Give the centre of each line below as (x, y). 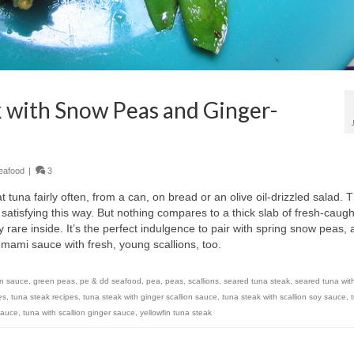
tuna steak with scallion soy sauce (284, 297)
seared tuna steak (257, 281)
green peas (54, 281)
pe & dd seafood (111, 281)
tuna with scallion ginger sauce (79, 313)
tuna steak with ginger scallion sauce (150, 297)
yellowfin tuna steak (176, 313)
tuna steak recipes (45, 297)
